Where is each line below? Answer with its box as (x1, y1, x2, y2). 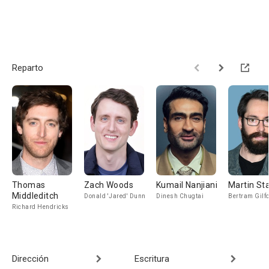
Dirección (12, 253, 49, 264)
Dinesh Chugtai (156, 193, 204, 199)
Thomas (12, 180, 46, 190)
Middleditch (12, 191, 59, 201)
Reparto (12, 62, 43, 73)
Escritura (134, 253, 169, 264)
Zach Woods (84, 180, 133, 190)
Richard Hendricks (12, 204, 69, 210)
